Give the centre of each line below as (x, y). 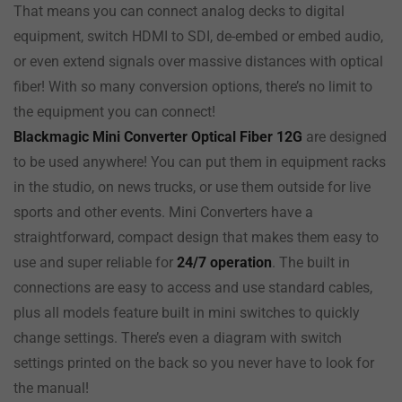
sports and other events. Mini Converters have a (163, 212)
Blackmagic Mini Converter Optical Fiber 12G (158, 136)
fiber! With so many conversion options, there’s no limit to (193, 86)
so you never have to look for (281, 363)
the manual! (51, 388)
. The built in (311, 262)
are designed (345, 136)
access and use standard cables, (268, 287)
